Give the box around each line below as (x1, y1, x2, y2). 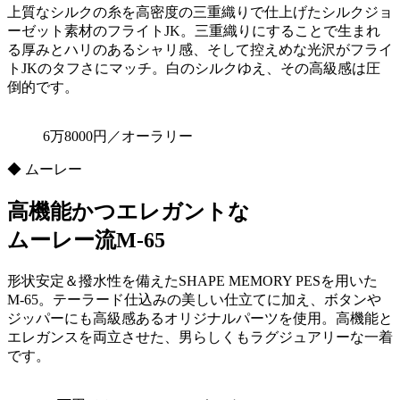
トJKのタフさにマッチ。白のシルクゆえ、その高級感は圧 (7, 61, 380, 77)
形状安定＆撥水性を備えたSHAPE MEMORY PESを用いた (7, 273, 378, 289)
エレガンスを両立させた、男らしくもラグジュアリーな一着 (7, 329, 393, 346)
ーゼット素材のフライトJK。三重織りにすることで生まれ (7, 23, 380, 39)
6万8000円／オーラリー (43, 129, 193, 145)
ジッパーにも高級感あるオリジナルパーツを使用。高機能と (7, 311, 393, 327)
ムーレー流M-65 (7, 229, 165, 253)
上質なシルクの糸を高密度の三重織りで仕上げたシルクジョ (7, 4, 393, 21)
